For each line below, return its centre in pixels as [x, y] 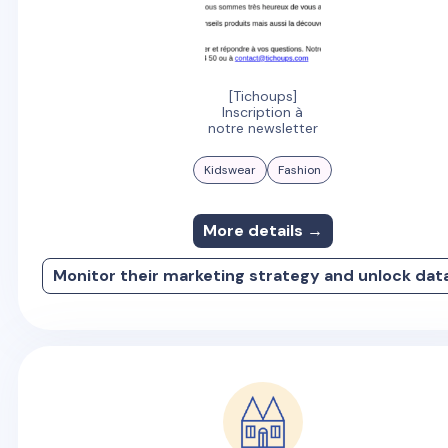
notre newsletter [262, 128]
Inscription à [263, 112]
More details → [262, 231]
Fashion [300, 170]
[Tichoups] [262, 96]
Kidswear [230, 170]
